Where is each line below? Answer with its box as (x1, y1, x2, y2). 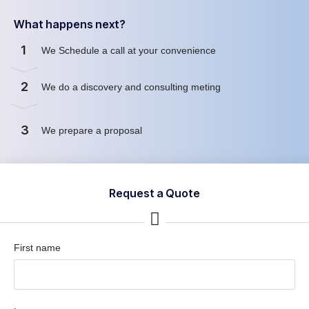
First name (14, 241, 61, 253)
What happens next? (14, 17, 126, 31)
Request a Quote (109, 186, 200, 200)
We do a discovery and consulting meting (41, 81, 223, 92)
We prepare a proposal (41, 124, 145, 136)
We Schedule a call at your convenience (41, 44, 219, 56)
